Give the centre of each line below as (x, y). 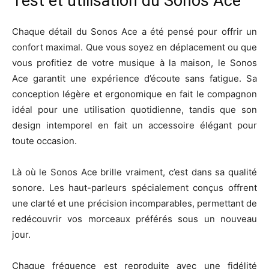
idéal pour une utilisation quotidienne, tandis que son (134, 110)
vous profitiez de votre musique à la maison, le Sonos (134, 63)
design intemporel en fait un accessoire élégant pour (134, 125)
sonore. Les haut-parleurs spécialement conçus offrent (134, 188)
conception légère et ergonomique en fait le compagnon (134, 94)
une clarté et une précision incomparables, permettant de (134, 203)
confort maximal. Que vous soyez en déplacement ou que (134, 47)
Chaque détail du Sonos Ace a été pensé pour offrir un (134, 32)
